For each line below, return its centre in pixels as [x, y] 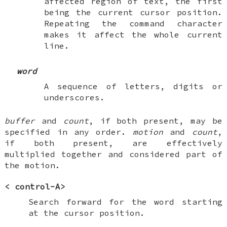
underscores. [75, 97]
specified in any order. [69, 131]
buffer [20, 120]
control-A [38, 186]
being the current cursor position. [133, 12]
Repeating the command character [133, 23]
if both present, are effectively [113, 143]
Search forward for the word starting [125, 201]
